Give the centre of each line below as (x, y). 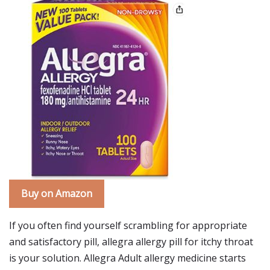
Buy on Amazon (57, 193)
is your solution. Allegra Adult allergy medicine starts (127, 258)
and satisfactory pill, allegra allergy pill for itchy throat (131, 242)
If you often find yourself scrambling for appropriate (128, 225)
